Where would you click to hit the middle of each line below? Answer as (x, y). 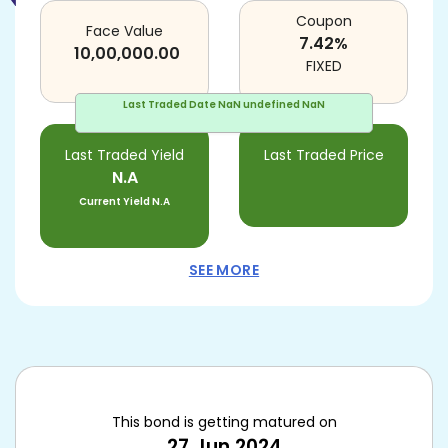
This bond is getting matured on (224, 422)
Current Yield (114, 201)
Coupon (323, 21)
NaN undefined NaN (271, 104)
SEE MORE (224, 270)
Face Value (124, 31)
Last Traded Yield (124, 155)
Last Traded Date (169, 104)
